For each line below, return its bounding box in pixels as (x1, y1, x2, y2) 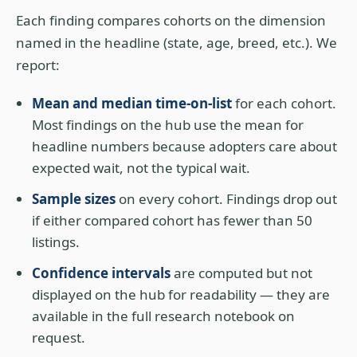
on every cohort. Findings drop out (116, 190, 337, 208)
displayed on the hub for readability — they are (32, 285, 330, 304)
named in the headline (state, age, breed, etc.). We (16, 33, 337, 52)
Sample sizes (32, 190, 116, 208)
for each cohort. (232, 94, 336, 112)
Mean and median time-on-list (32, 94, 232, 112)
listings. (32, 233, 80, 251)
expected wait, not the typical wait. (32, 159, 250, 177)
